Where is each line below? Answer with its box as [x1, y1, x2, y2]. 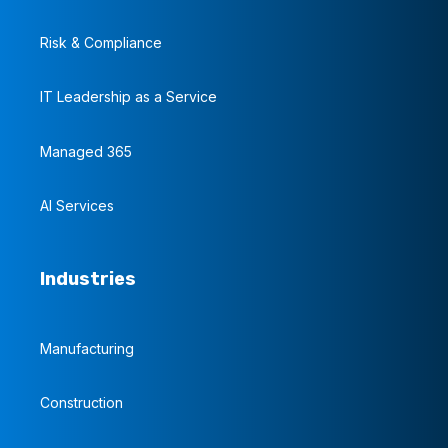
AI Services [40, 196, 114, 214]
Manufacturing [40, 340, 134, 358]
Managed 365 [40, 142, 132, 160]
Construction [40, 394, 123, 412]
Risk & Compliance [40, 34, 162, 52]
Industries [40, 268, 136, 291]
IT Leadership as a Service [40, 88, 217, 106]
